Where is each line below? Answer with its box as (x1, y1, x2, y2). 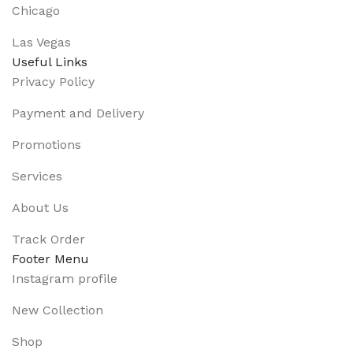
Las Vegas (12, 35, 71, 50)
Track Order (12, 232, 85, 247)
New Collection (12, 303, 103, 318)
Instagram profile (12, 271, 117, 286)
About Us (12, 200, 69, 215)
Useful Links (12, 54, 87, 69)
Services (12, 169, 62, 184)
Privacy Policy (12, 74, 95, 89)
